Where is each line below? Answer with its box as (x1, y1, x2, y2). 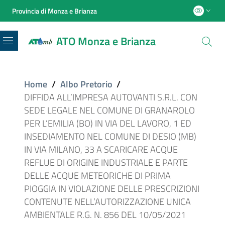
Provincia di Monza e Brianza (12, 5, 97, 16)
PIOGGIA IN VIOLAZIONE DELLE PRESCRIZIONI (24, 182, 199, 196)
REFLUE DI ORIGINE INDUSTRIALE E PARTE (24, 156, 188, 170)
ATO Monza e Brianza (56, 33, 156, 50)
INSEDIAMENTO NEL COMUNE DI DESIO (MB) (24, 130, 196, 144)
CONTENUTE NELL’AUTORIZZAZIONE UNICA (24, 195, 191, 209)
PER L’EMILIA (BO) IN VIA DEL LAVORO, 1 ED (24, 117, 191, 131)
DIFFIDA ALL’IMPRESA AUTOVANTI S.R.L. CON (24, 90, 197, 104)
